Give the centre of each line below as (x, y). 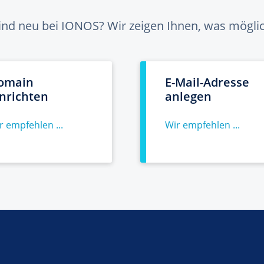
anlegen (188, 96)
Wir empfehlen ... (202, 125)
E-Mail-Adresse (207, 82)
